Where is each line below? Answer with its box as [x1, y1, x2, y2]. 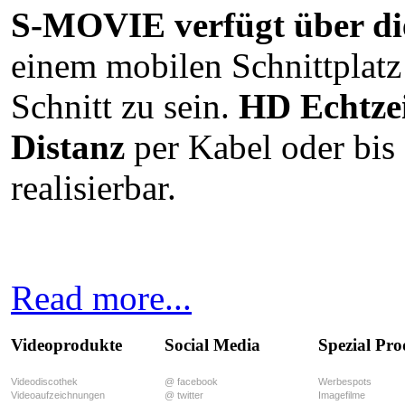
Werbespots [318, 376, 372, 388]
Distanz [11, 127, 125, 166]
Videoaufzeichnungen [11, 390, 105, 401]
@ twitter [165, 390, 203, 401]
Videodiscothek [11, 376, 78, 388]
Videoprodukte [11, 334, 122, 354]
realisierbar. [11, 167, 176, 207]
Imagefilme [318, 390, 365, 401]
